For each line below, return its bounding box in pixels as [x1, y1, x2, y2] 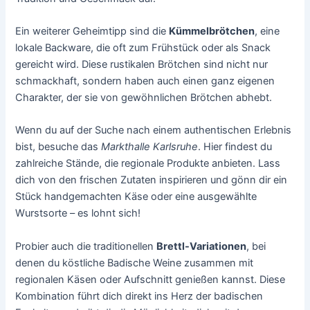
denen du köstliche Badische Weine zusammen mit [15, 256, 254, 269]
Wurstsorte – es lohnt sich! [15, 207, 141, 220]
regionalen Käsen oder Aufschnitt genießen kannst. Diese [15, 273, 286, 286]
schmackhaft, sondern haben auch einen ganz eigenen [15, 74, 275, 87]
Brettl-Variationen [156, 239, 247, 253]
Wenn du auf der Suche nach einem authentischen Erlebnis [15, 124, 292, 137]
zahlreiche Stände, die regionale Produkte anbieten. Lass [15, 157, 281, 170]
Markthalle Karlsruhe [101, 140, 199, 154]
